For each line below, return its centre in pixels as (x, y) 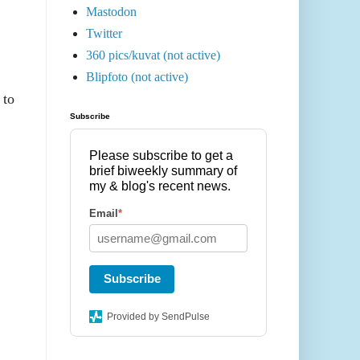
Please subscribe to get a (161, 156)
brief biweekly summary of (163, 171)
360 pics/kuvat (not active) (153, 55)
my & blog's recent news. (160, 186)
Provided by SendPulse (158, 317)
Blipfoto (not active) (137, 77)
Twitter (104, 34)
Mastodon (111, 12)
